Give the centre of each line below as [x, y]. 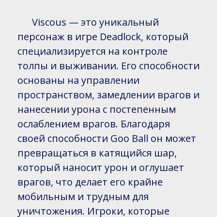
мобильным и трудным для [83, 197]
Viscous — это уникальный [95, 22]
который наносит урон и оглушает [101, 168]
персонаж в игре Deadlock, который [103, 37]
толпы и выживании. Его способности [108, 66]
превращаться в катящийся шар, [97, 153]
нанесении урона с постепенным [97, 109]
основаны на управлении [78, 80]
